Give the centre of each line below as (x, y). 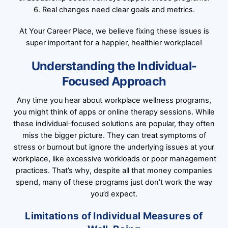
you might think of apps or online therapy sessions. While (114, 112)
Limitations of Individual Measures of (114, 216)
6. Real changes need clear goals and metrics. (114, 9)
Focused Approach (114, 81)
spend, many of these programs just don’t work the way (114, 182)
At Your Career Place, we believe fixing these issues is (114, 31)
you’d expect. (114, 194)
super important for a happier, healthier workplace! (114, 42)
